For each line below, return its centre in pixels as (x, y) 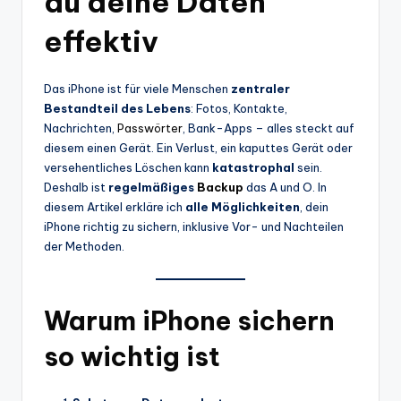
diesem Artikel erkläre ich (115, 206)
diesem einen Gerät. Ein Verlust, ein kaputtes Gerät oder (198, 147)
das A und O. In (285, 187)
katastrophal (253, 167)
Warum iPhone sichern (189, 320)
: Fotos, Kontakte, (239, 108)
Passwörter (150, 128)
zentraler (260, 88)
